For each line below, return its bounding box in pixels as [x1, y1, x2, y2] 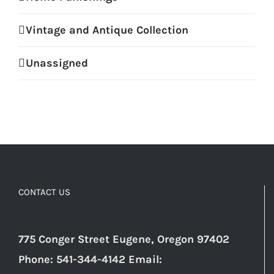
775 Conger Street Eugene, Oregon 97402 [18, 232, 229, 246]
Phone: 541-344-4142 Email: [18, 253, 162, 267]
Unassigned [26, 56, 88, 70]
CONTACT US [18, 187, 70, 198]
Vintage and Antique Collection [26, 23, 188, 37]
